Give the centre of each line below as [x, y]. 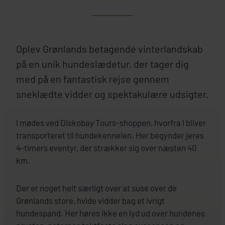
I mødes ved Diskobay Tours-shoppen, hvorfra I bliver [111, 123]
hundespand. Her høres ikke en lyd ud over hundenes [110, 213]
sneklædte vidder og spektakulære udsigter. [113, 94]
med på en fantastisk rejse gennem [93, 79]
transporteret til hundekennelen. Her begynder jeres [110, 135]
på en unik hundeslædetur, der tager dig [102, 64]
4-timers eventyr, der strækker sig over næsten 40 [106, 148]
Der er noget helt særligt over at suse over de [96, 188]
